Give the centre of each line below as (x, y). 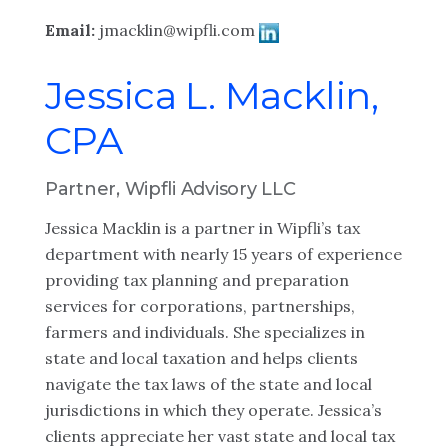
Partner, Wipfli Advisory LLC (170, 189)
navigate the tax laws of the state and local (208, 384)
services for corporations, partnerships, (200, 306)
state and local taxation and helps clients (201, 358)
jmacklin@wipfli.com (177, 30)
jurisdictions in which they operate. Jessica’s (213, 410)
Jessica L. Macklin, (212, 95)
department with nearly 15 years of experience (223, 254)
